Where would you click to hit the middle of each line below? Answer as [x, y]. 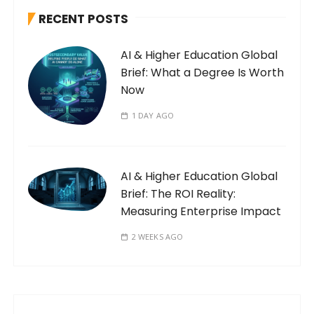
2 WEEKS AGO [157, 236]
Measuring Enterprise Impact [201, 211]
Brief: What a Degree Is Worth [203, 72]
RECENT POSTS [84, 19]
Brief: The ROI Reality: [178, 193]
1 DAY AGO [152, 115]
